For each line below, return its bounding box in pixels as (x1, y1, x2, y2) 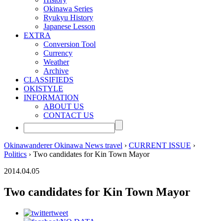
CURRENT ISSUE (129, 141, 191, 149)
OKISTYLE (24, 84, 63, 93)
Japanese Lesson (43, 22, 95, 31)
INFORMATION (24, 93, 79, 102)
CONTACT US (43, 110, 94, 119)
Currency (43, 48, 73, 57)
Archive (43, 66, 69, 75)
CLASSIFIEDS (24, 75, 74, 84)
